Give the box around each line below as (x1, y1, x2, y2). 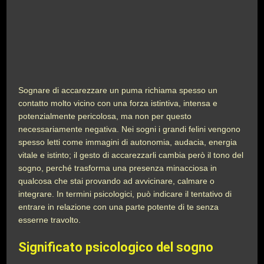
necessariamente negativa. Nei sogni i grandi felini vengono (18, 124, 241, 134)
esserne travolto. (18, 215, 84, 225)
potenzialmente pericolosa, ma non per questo (18, 111, 192, 121)
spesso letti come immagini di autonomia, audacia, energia (18, 137, 237, 147)
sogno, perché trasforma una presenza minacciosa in (18, 163, 217, 173)
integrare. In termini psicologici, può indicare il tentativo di (18, 189, 232, 199)
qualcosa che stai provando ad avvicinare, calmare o (18, 176, 215, 186)
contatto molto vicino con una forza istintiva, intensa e (18, 98, 218, 108)
